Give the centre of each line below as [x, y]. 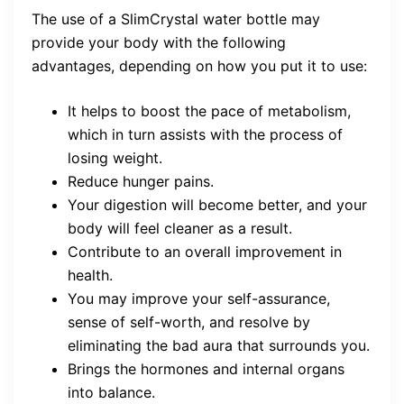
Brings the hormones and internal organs [206, 368]
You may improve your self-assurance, [199, 298]
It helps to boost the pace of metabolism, [209, 110]
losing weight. [115, 157]
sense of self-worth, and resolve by [189, 321]
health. [90, 275]
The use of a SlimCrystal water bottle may [176, 18]
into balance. [111, 392]
